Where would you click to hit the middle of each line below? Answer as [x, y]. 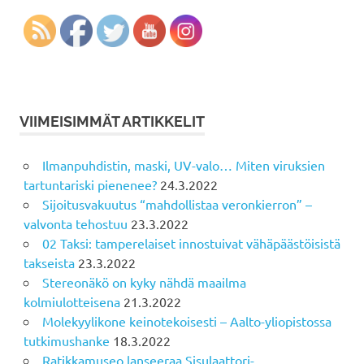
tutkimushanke [66, 341]
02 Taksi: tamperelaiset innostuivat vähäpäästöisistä [191, 243]
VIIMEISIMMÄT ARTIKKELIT [112, 122]
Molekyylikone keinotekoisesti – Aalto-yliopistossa [186, 321]
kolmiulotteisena [71, 302]
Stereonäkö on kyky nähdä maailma [144, 282]
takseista [49, 263]
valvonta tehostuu [75, 224]
